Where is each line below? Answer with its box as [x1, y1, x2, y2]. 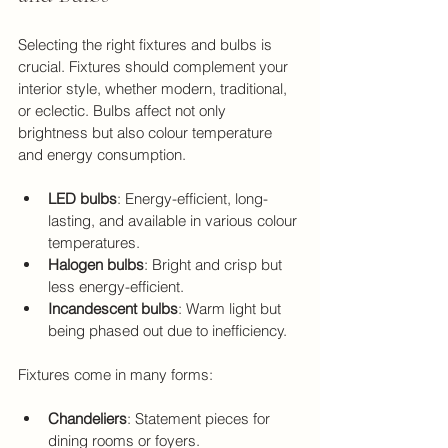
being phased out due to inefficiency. [48, 320, 287, 340]
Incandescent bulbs [48, 298, 178, 318]
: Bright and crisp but [144, 254, 286, 274]
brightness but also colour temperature [18, 122, 276, 142]
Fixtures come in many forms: [18, 364, 213, 384]
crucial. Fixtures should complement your [18, 56, 292, 76]
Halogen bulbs [48, 254, 144, 274]
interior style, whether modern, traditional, [18, 78, 291, 98]
